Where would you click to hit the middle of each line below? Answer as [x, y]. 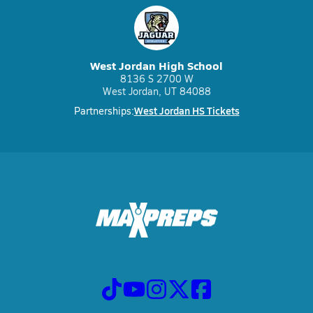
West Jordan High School [156, 65]
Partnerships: [104, 111]
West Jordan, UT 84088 [156, 91]
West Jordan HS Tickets [187, 110]
